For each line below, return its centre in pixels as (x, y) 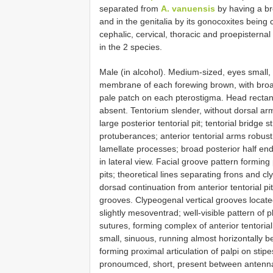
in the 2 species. (131, 47)
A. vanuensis (188, 8)
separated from (130, 8)
